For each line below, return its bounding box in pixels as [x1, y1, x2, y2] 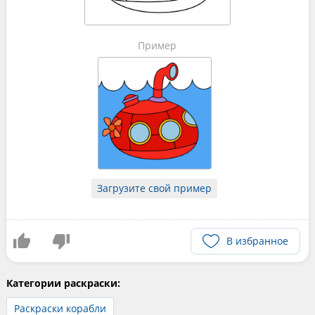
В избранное [226, 234, 289, 248]
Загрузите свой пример [97, 181, 212, 195]
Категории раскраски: [6, 276, 120, 290]
